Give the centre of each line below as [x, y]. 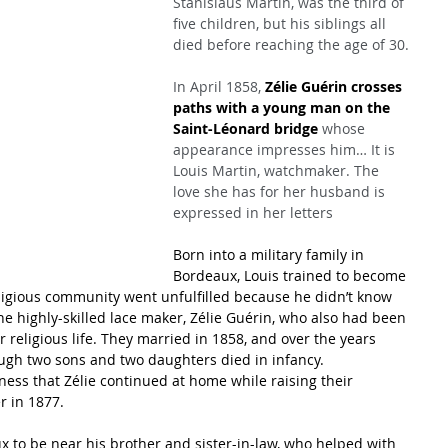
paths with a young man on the [283, 107]
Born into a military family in [270, 254]
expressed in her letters [253, 212]
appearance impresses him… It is [286, 149]
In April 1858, [219, 86]
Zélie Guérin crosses [335, 86]
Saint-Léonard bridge [245, 128]
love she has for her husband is [281, 191]
